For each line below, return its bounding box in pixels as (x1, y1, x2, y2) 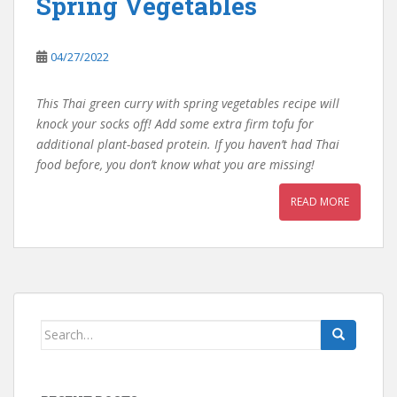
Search (40, 320, 83, 338)
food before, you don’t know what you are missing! (36, 155, 315, 173)
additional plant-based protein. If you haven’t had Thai (36, 135, 339, 152)
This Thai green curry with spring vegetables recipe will (36, 94, 339, 112)
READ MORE (291, 193, 349, 209)
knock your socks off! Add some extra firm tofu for (36, 114, 314, 132)
